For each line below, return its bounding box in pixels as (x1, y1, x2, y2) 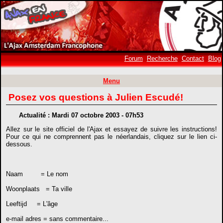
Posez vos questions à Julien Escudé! (8, 92, 184, 103)
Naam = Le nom (6, 170, 69, 178)
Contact (181, 55, 204, 62)
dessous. (6, 140, 33, 148)
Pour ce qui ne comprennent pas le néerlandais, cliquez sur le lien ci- (6, 132, 217, 140)
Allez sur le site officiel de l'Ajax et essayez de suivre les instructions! (6, 125, 217, 133)
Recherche (146, 55, 178, 62)
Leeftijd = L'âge (6, 200, 58, 208)
